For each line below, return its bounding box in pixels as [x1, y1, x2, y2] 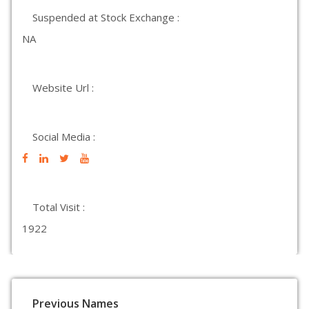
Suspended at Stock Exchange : [32, 10, 179, 24]
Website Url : [32, 81, 94, 94]
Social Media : [32, 130, 95, 143]
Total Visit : [32, 200, 85, 214]
